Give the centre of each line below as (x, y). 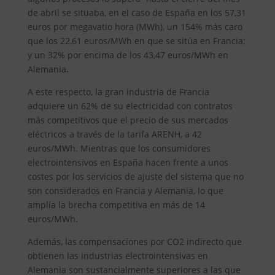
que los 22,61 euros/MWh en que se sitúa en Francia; (136, 41)
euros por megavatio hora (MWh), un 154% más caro (135, 27)
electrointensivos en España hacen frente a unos (128, 163)
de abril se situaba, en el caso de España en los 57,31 (137, 13)
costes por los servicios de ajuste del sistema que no (135, 177)
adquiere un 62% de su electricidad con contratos (130, 106)
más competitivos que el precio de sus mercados (128, 120)
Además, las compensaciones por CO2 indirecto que (134, 242)
